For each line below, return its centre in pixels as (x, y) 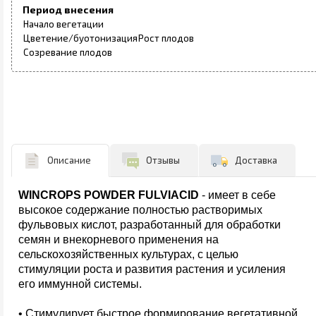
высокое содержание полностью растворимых (140, 209)
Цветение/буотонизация (80, 38)
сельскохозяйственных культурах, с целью (128, 254)
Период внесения (68, 9)
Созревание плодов (68, 52)
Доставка (256, 160)
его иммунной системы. (80, 284)
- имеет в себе (237, 195)
